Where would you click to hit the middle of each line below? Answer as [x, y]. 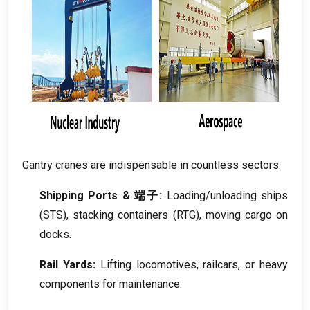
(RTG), [187, 215]
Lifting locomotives [148, 265]
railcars [221, 265]
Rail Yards [66, 265]
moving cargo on [247, 215]
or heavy [267, 265]
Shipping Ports [79, 196]
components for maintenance [110, 284]
